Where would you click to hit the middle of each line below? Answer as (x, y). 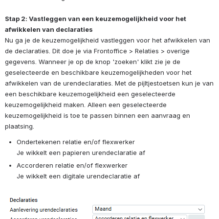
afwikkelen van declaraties (49, 30)
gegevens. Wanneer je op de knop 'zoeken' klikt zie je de (93, 62)
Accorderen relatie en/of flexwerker (72, 165)
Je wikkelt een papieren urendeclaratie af (81, 153)
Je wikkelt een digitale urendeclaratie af (78, 176)
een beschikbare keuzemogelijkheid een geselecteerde (90, 94)
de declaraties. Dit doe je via (49, 51)
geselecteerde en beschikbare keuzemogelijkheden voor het (98, 73)
